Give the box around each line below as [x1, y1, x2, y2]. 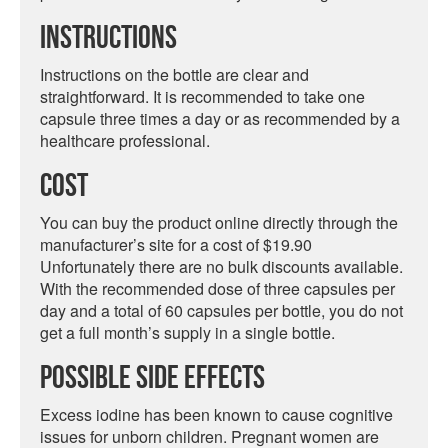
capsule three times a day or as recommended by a [40, 107, 400, 130]
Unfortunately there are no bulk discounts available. [40, 255, 403, 278]
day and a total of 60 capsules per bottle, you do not [40, 299, 403, 322]
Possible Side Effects [40, 360, 265, 397]
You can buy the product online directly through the [40, 211, 398, 234]
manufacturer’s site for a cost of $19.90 [40, 233, 312, 256]
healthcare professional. [40, 129, 210, 152]
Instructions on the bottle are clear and [40, 63, 309, 86]
